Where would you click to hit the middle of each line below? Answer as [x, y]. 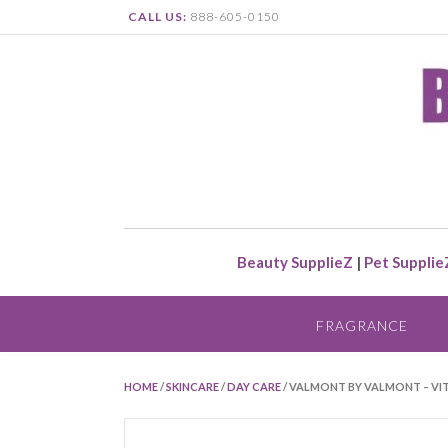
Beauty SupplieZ [295, 262]
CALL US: [157, 16]
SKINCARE [192, 386]
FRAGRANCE [361, 325]
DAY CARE [254, 386]
